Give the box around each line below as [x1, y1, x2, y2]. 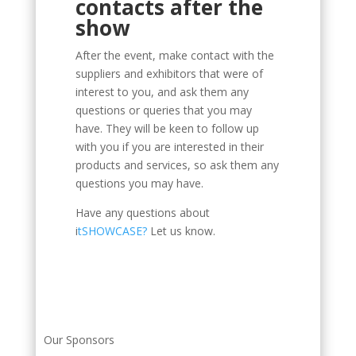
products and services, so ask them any [75, 157, 279, 173]
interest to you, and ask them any [75, 84, 249, 100]
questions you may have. [75, 176, 207, 192]
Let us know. [146, 223, 219, 239]
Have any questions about [75, 205, 210, 221]
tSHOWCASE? [77, 223, 147, 239]
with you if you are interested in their [75, 139, 264, 155]
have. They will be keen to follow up [75, 121, 259, 137]
